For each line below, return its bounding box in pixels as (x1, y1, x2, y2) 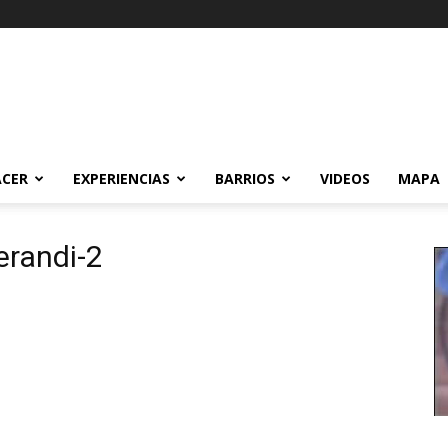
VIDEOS (320, 169, 370, 188)
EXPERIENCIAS (73, 169, 170, 188)
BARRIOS (215, 169, 275, 188)
